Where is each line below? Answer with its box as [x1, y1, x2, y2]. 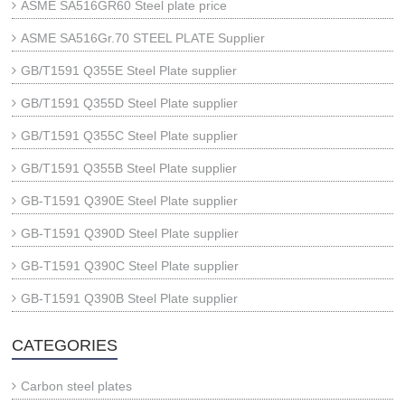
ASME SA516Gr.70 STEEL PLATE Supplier [21, 31, 266, 45]
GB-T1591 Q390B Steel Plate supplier [21, 291, 239, 306]
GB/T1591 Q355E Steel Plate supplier [21, 63, 238, 78]
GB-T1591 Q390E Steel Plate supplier [21, 193, 239, 208]
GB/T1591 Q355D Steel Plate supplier [21, 96, 239, 110]
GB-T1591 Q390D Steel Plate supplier [21, 226, 240, 240]
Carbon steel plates [21, 379, 133, 393]
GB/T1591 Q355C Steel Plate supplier [21, 128, 239, 143]
